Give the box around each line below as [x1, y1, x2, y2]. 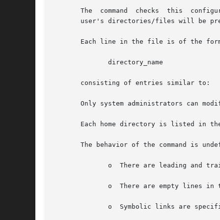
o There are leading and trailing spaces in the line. [53, 162, 84, 169]
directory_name [53, 58, 84, 66]
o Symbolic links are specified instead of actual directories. [53, 203, 84, 211]
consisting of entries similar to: [53, 79, 210, 87]
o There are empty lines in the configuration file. [53, 182, 84, 190]
